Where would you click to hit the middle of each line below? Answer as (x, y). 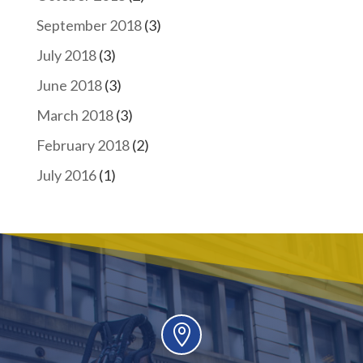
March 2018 (75, 115)
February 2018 (83, 145)
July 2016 (66, 175)
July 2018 (66, 55)
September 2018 (89, 25)
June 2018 (69, 85)
